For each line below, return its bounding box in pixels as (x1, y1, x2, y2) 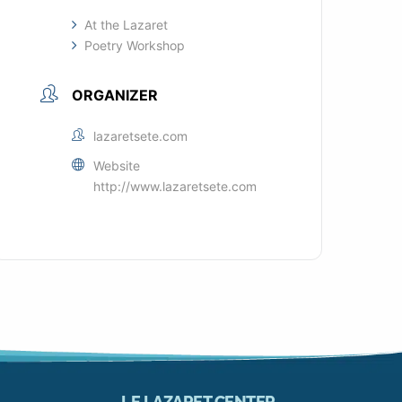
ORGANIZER (72, 85, 159, 104)
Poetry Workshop (84, 37, 186, 53)
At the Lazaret (84, 16, 169, 32)
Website (93, 157, 141, 173)
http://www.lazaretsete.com (93, 178, 258, 194)
